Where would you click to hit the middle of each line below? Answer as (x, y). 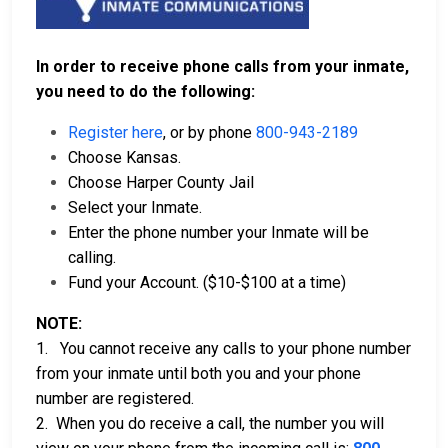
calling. (92, 258)
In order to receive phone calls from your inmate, (222, 67)
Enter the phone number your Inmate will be (218, 233)
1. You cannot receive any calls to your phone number (223, 349)
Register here (115, 133)
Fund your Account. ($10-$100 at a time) (207, 283)
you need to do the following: (145, 92)
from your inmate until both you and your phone (198, 374)
